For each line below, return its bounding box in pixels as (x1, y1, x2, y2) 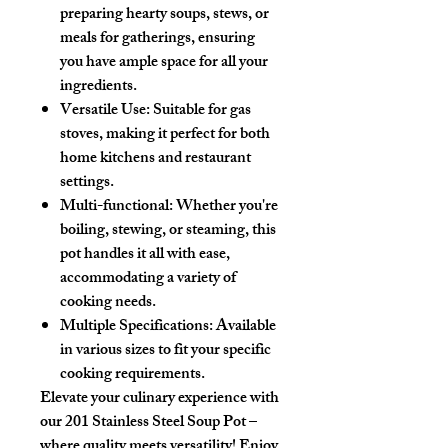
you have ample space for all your (60, 48, 268, 78)
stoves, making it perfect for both (60, 120, 270, 150)
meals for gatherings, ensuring (60, 24, 255, 54)
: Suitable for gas (146, 96, 251, 126)
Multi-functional (60, 192, 169, 222)
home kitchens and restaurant (60, 144, 251, 174)
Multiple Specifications (60, 312, 209, 342)
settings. (60, 168, 114, 198)
